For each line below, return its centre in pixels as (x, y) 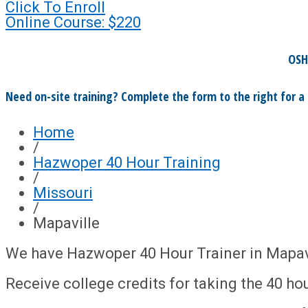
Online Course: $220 (73, 22)
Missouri (63, 192)
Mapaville (66, 223)
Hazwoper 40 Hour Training (127, 162)
